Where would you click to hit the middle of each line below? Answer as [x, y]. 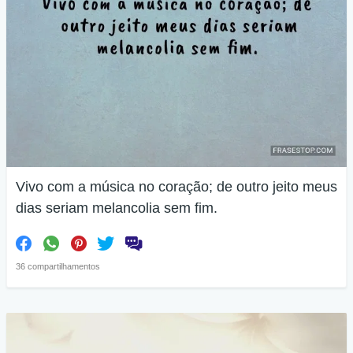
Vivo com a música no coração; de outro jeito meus [176, 186]
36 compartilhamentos [58, 266]
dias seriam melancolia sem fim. [117, 208]
